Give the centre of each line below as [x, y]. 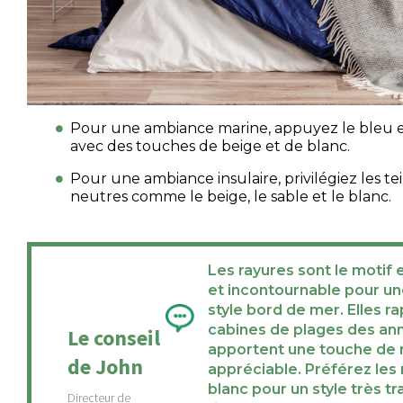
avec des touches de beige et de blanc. [210, 147]
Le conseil [114, 338]
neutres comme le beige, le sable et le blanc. [231, 197]
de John [105, 367]
